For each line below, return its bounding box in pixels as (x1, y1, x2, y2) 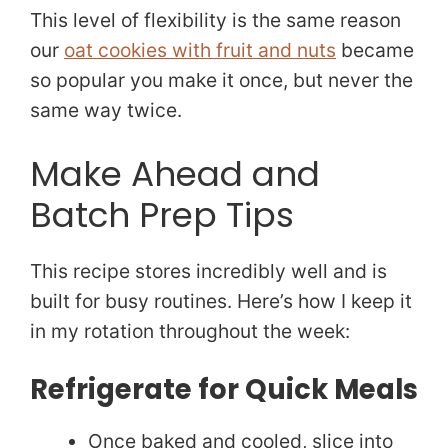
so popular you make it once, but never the (30, 67, 413, 92)
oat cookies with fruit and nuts (64, 37, 336, 62)
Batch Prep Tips (30, 190, 294, 239)
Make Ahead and (30, 149, 320, 198)
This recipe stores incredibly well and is (30, 258, 387, 283)
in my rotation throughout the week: (30, 318, 350, 343)
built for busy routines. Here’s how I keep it (30, 288, 412, 313)
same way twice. (30, 97, 182, 122)
